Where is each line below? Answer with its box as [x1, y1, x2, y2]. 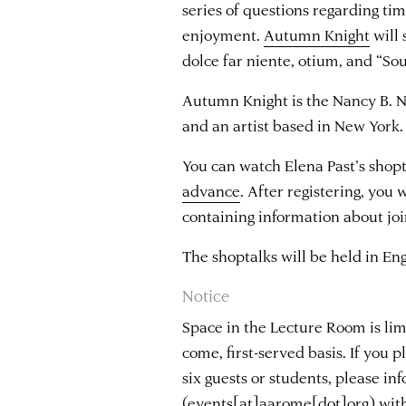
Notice [182, 285, 230, 305]
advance [182, 179, 241, 200]
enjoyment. [182, 24, 265, 44]
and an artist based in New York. [182, 114, 404, 135]
